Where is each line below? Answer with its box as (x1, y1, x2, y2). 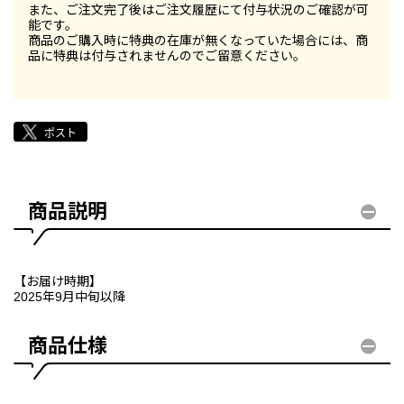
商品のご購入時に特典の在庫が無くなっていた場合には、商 (28, 33, 368, 49)
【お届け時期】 (14, 274, 102, 289)
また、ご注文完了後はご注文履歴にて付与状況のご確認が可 (28, 3, 369, 18)
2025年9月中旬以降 (14, 289, 125, 305)
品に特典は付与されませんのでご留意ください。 (28, 49, 306, 64)
